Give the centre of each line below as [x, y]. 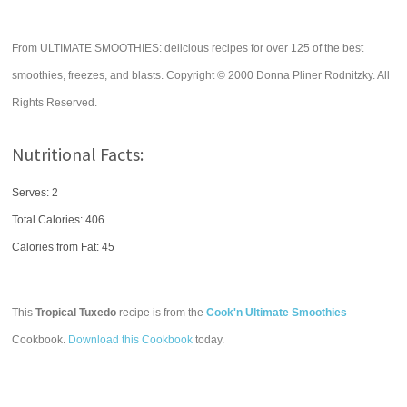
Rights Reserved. [55, 103]
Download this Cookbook [131, 340]
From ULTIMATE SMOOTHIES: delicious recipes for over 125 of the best [188, 48]
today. [209, 340]
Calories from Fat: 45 [64, 247]
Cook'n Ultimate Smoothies [277, 313]
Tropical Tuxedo [76, 313]
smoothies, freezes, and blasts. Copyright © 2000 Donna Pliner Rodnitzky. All [201, 75]
